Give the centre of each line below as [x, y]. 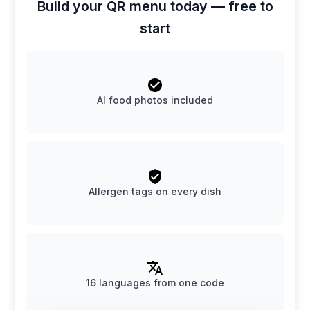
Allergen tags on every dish [155, 191]
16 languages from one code [155, 282]
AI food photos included [155, 100]
